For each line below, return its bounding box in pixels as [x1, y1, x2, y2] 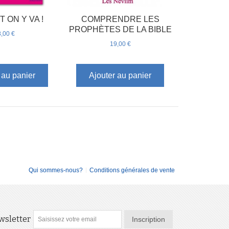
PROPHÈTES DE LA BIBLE [68, 25, 172, 34]
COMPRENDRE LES [81, 14, 159, 24]
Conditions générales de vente [89, 166, 175, 174]
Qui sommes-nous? [29, 166, 83, 174]
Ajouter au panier [89, 71, 152, 80]
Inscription [131, 215, 165, 223]
